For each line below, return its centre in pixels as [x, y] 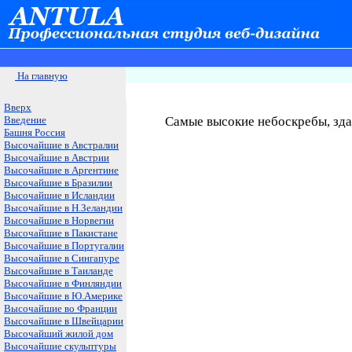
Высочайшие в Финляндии [63, 283]
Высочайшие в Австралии [61, 145]
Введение [25, 120]
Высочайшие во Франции [60, 308]
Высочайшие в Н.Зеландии [63, 208]
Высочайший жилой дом [59, 334]
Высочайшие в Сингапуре [62, 258]
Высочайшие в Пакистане [61, 233]
